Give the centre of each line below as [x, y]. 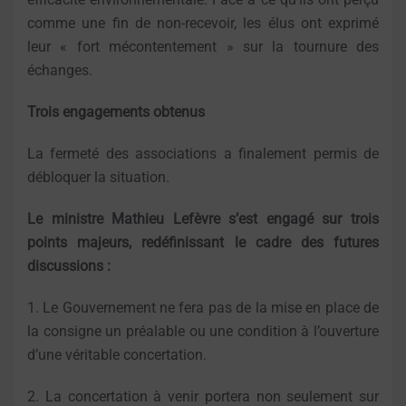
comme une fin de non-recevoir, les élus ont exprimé [203, 24]
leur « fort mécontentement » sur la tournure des [203, 47]
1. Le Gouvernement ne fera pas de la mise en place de [203, 308]
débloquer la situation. [98, 178]
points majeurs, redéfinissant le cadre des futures [203, 243]
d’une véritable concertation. [117, 355]
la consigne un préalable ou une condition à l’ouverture [203, 332]
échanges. [60, 71]
